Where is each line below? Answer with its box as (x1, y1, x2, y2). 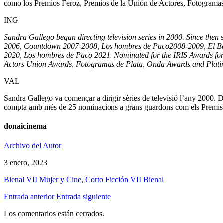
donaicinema (4, 122, 47, 131)
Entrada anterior (4, 192, 54, 201)
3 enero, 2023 (4, 158, 47, 167)
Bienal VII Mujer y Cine (4, 175, 81, 184)
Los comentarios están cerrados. (4, 209, 104, 218)
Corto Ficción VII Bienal (85, 175, 164, 184)
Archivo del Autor (4, 141, 61, 150)
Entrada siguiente (56, 192, 111, 201)
